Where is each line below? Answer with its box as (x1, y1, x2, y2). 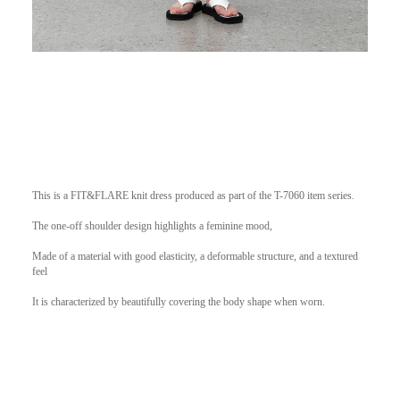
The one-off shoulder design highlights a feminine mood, (31, 220, 275, 233)
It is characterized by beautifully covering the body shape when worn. (31, 296, 325, 309)
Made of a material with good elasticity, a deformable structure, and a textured (31, 250, 358, 263)
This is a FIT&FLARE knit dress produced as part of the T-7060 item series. (31, 189, 357, 203)
